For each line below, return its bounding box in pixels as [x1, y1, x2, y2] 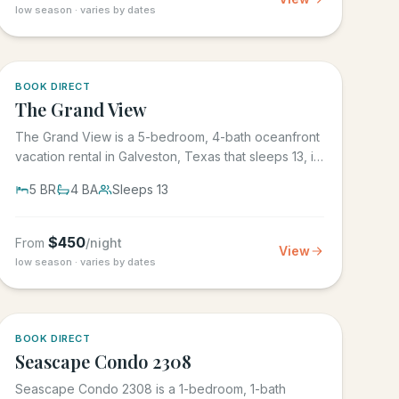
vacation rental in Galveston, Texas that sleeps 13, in [15, 149, 322, 164]
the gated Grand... [15, 168, 120, 183]
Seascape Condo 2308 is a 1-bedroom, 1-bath [15, 381, 287, 396]
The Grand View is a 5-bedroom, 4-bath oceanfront [15, 129, 321, 144]
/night [85, 235, 123, 250]
